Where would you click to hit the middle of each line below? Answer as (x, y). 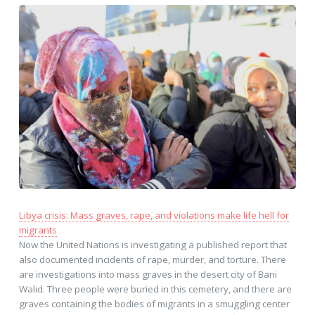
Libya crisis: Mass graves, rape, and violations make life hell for (154, 216)
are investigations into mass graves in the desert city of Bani (148, 275)
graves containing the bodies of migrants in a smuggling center (154, 304)
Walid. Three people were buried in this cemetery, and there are (155, 289)
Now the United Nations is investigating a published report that (153, 245)
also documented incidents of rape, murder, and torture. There (152, 260)
